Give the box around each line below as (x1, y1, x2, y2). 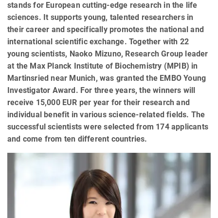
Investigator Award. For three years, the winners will (7, 85, 196, 95)
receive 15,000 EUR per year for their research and (7, 97, 190, 107)
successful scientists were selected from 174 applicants (7, 122, 209, 131)
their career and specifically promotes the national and (7, 24, 204, 34)
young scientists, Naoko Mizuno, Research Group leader (7, 49, 208, 58)
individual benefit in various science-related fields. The (7, 109, 205, 119)
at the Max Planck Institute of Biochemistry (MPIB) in (7, 61, 198, 71)
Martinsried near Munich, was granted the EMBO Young (7, 73, 206, 83)
